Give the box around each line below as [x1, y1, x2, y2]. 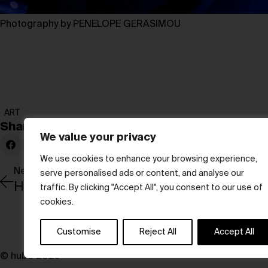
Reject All [139, 228, 176, 236]
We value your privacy [40, 132, 156, 143]
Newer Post [14, 167, 66, 177]
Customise [56, 228, 101, 236]
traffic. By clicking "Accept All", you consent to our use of [40, 184, 263, 192]
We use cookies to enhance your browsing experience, [40, 155, 257, 163]
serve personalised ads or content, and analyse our [40, 169, 244, 178]
